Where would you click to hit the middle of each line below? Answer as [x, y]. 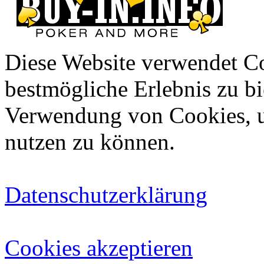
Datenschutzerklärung [106, 194]
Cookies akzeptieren [99, 247]
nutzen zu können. [90, 141]
